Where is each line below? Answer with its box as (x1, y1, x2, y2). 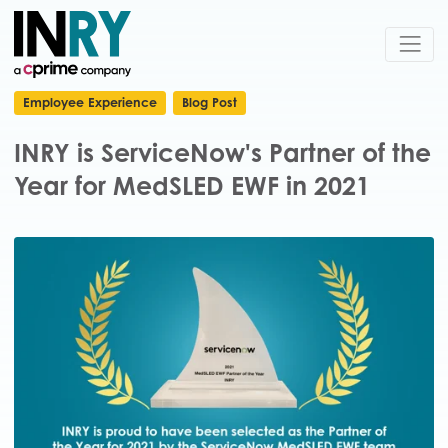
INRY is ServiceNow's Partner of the (14, 137, 431, 169)
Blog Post (182, 95, 237, 110)
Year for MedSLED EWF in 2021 (14, 170, 370, 202)
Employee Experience (23, 95, 157, 110)
